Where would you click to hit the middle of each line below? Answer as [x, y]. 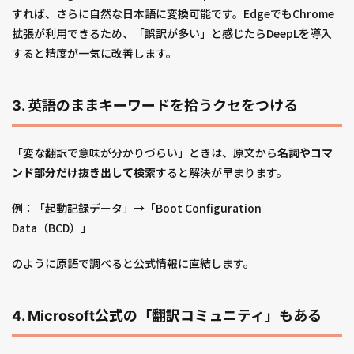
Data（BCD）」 [52, 228]
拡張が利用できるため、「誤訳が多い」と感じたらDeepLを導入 [172, 34]
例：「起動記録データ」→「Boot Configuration [137, 208]
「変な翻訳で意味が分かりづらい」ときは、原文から [145, 153]
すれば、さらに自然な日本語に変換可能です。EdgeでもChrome [173, 14]
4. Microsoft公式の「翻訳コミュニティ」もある [167, 316]
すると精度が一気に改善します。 [94, 53]
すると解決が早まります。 [222, 173]
